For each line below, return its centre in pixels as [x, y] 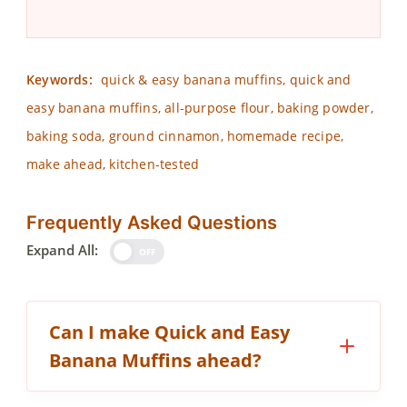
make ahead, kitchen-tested [113, 164]
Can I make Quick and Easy [169, 332]
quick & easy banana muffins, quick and [224, 79]
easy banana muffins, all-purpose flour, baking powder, [200, 107]
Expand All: [62, 249]
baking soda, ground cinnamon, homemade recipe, [185, 135]
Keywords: [60, 79]
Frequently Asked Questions [152, 222]
